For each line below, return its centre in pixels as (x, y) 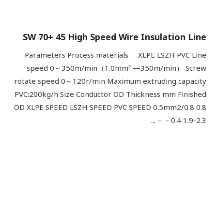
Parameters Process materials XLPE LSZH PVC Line (116, 55)
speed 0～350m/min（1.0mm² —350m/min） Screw (116, 68)
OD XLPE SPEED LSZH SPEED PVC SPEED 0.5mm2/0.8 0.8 (110, 108)
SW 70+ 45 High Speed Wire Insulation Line (115, 37)
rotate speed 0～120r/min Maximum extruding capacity (110, 81)
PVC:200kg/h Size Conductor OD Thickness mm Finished (110, 94)
